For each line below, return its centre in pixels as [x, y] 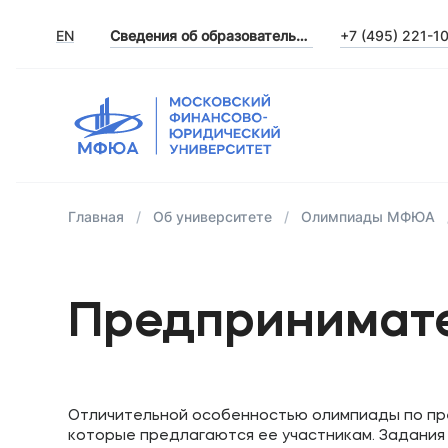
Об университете [212, 216]
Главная [96, 216]
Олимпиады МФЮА [368, 216]
